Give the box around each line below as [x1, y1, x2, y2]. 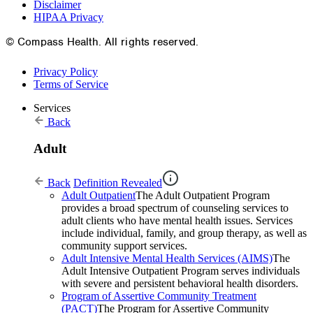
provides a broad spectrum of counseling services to [61, 202, 289, 214]
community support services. [61, 240, 187, 252]
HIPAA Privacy [34, 10, 103, 23]
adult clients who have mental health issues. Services [61, 214, 293, 227]
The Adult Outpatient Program [136, 189, 270, 202]
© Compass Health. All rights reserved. [6, 34, 199, 49]
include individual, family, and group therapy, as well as [61, 227, 307, 240]
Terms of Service [34, 78, 108, 90]
